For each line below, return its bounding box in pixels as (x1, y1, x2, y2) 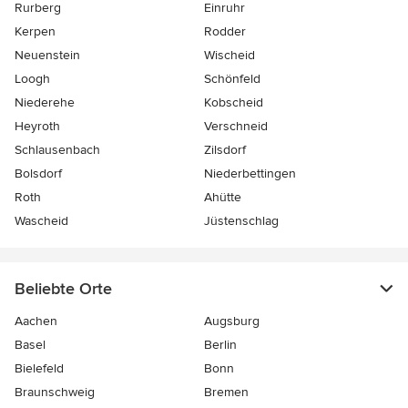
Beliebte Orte (15, 278, 112, 299)
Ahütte (204, 189, 241, 205)
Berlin (204, 336, 237, 352)
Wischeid (204, 46, 255, 63)
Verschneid (204, 117, 268, 134)
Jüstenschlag (204, 212, 279, 229)
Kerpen (15, 23, 56, 39)
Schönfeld (204, 70, 260, 87)
